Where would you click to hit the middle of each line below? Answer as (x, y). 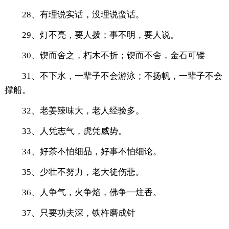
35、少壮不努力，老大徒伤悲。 (83, 172)
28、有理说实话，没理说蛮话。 (83, 14)
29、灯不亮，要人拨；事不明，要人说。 (100, 35)
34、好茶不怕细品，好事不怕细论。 (91, 151)
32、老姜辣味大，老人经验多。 (83, 110)
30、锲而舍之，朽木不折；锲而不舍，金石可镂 (113, 55)
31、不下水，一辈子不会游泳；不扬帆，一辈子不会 (122, 76)
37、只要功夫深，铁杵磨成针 (78, 213)
